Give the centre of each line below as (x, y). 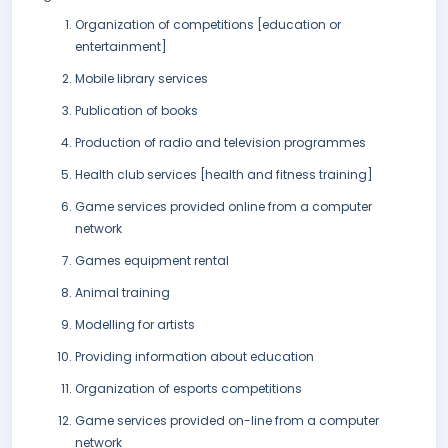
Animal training (122, 293)
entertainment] (121, 47)
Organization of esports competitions (188, 389)
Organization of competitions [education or (208, 25)
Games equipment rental (152, 261)
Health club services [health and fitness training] (224, 175)
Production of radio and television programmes (220, 143)
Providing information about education (194, 357)
